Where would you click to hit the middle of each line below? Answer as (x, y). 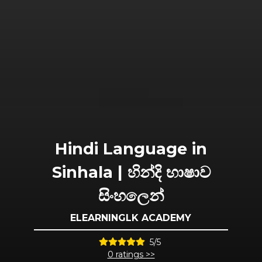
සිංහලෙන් (131, 195)
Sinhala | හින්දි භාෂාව (131, 172)
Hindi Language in (131, 149)
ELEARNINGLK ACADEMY (131, 218)
